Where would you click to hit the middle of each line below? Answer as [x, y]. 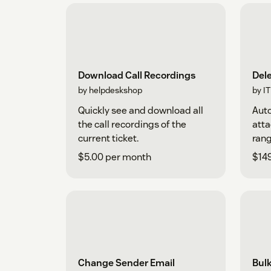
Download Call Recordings [137, 76]
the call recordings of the [132, 125]
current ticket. [108, 139]
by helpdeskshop [110, 90]
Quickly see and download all [141, 111]
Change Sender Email [126, 263]
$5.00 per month [115, 157]
